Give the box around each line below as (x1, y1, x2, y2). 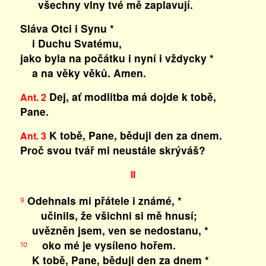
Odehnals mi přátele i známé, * (24, 193, 182, 208)
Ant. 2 (20, 90, 46, 104)
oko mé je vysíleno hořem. (27, 237, 176, 252)
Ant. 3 (20, 129, 46, 142)
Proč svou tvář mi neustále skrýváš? (20, 142, 205, 157)
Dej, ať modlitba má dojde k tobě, (46, 89, 216, 104)
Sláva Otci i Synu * (20, 21, 114, 36)
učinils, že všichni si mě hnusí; (20, 208, 197, 223)
